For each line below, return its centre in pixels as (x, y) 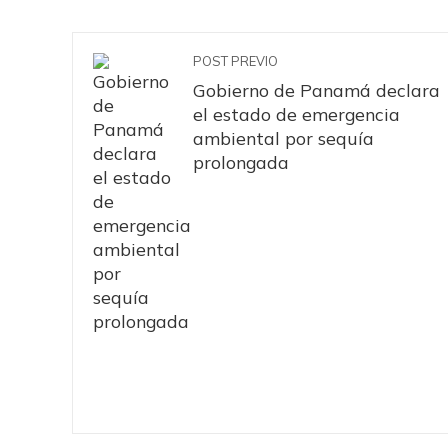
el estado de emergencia (296, 114)
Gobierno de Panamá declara (316, 90)
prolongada (241, 162)
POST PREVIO (235, 61)
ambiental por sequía (283, 138)
